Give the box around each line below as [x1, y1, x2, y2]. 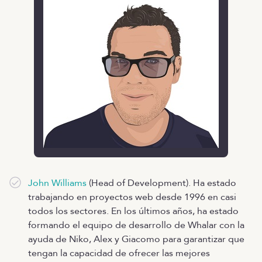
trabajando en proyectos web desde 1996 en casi [28, 190, 236, 204]
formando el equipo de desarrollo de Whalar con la [28, 218, 244, 232]
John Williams [28, 176, 87, 189]
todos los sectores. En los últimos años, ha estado [28, 204, 239, 218]
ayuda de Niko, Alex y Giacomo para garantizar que [28, 232, 244, 246]
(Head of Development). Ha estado [87, 176, 236, 189]
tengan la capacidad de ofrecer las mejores [28, 246, 210, 260]
